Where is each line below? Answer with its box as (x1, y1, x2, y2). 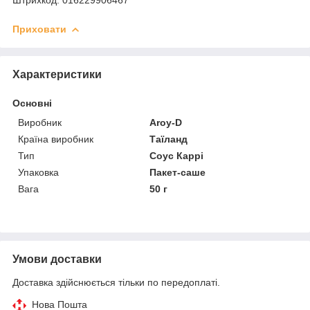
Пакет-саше (149, 166, 206, 178)
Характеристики (12, 68, 102, 80)
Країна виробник (18, 133, 93, 145)
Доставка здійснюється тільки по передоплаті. (12, 276, 220, 288)
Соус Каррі (149, 149, 204, 161)
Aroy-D (149, 116, 183, 128)
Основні (12, 97, 52, 109)
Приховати (12, 23, 66, 35)
